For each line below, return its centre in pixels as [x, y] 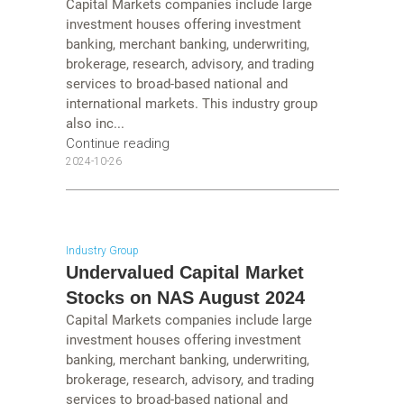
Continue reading [117, 143]
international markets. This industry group [191, 103]
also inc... [95, 123]
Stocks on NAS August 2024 [185, 298]
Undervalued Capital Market [184, 273]
